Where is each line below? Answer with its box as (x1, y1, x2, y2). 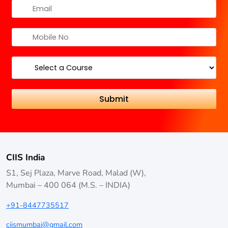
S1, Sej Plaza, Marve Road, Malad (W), (6, 167, 146, 179)
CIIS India (6, 151, 45, 163)
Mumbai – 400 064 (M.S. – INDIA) (6, 179, 130, 191)
